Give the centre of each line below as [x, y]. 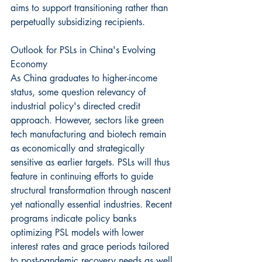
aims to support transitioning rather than [91, 8]
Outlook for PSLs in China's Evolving [85, 50]
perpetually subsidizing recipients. [78, 22]
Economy [29, 64]
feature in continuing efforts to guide [83, 176]
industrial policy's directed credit [77, 106]
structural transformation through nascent [92, 190]
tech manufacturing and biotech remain [90, 134]
